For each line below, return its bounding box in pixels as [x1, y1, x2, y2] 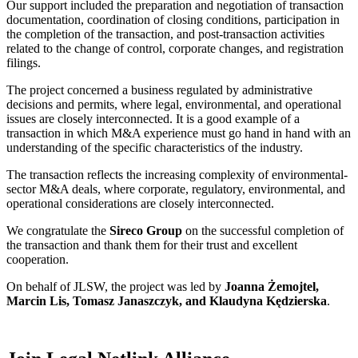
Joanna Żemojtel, [225, 280, 319, 294]
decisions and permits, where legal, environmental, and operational [6, 97, 341, 112]
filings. [6, 56, 41, 70]
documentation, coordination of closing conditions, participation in [6, 13, 340, 27]
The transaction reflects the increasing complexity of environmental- [6, 168, 348, 182]
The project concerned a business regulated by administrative [6, 83, 312, 97]
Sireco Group [109, 224, 182, 238]
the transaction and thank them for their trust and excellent [6, 238, 297, 253]
